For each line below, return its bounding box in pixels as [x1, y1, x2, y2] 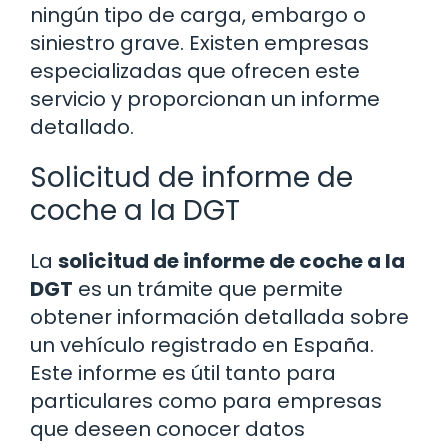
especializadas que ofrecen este [30, 57, 360, 86]
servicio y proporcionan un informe [30, 85, 380, 114]
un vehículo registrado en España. [30, 331, 374, 360]
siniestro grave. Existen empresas [30, 29, 369, 58]
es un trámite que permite [73, 275, 343, 304]
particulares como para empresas [30, 387, 382, 416]
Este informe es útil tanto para [30, 359, 336, 388]
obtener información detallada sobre [30, 303, 409, 332]
